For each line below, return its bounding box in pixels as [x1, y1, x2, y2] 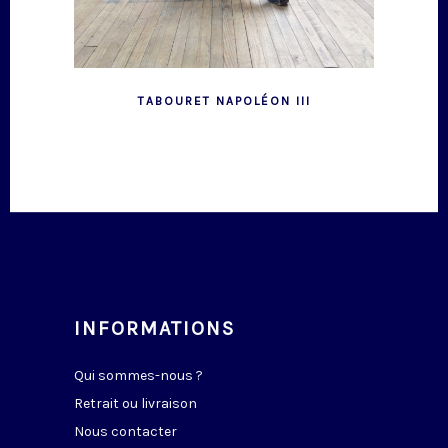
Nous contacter [74, 423, 177, 441]
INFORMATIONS [74, 317, 235, 341]
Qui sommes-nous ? [74, 367, 203, 385]
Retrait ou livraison [74, 395, 197, 413]
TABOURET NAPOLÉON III [137, 94, 311, 109]
